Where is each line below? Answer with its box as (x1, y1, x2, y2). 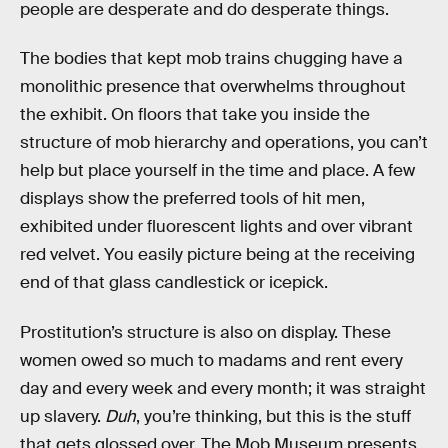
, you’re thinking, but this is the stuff (136, 405, 411, 427)
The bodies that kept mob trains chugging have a (20, 48, 403, 70)
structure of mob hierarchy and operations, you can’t (20, 132, 428, 154)
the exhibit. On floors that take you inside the (20, 104, 370, 126)
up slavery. (20, 405, 105, 427)
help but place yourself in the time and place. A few (20, 160, 415, 182)
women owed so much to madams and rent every (20, 349, 403, 371)
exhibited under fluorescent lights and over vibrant (20, 216, 413, 238)
